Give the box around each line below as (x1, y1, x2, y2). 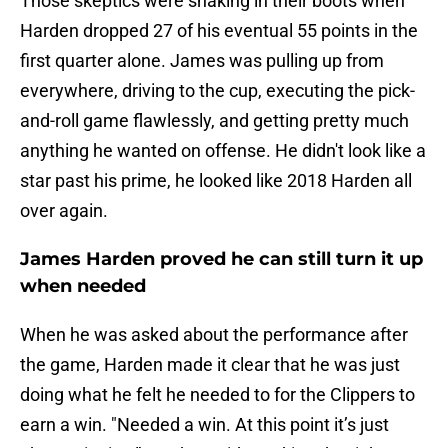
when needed (20, 275, 146, 298)
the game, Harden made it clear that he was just (20, 354, 400, 376)
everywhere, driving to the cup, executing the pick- (20, 80, 415, 102)
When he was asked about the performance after (20, 324, 408, 346)
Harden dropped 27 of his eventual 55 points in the (20, 20, 418, 42)
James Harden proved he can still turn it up (20, 248, 423, 271)
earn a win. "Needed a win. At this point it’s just (20, 414, 389, 436)
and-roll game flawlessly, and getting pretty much (20, 110, 409, 132)
